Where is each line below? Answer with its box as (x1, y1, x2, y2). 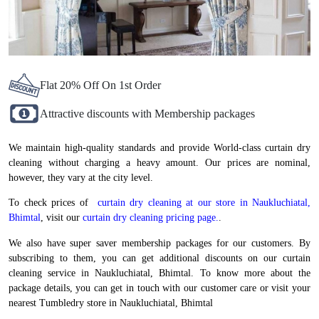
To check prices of (9, 197, 93, 209)
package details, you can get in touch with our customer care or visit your (9, 282, 310, 293)
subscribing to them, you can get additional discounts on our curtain (9, 252, 310, 263)
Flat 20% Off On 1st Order (40, 79, 161, 92)
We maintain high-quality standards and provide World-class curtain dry (9, 142, 310, 153)
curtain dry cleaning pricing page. (83, 212, 219, 224)
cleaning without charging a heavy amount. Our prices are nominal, (9, 157, 310, 168)
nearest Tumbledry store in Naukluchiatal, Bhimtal (9, 297, 213, 308)
